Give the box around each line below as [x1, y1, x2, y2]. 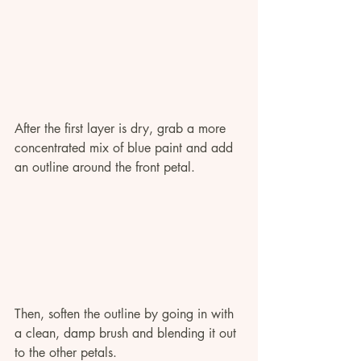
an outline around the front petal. [15, 158, 199, 176]
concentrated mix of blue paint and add [15, 139, 237, 156]
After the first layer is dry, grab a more [15, 119, 230, 137]
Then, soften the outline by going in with [15, 305, 238, 322]
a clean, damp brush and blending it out [15, 324, 240, 342]
